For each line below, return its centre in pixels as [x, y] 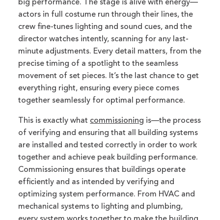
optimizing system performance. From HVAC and [107, 194]
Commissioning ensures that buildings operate [102, 170]
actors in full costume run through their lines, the [106, 14]
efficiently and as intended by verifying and [96, 182]
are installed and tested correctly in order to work [108, 145]
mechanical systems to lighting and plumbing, [101, 206]
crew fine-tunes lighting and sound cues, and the [105, 27]
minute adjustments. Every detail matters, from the [110, 51]
